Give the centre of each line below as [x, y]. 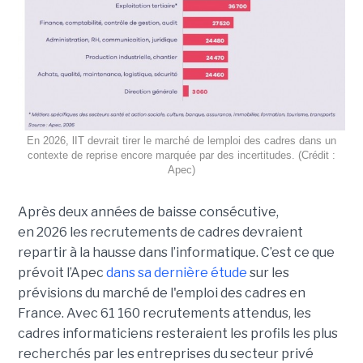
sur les [269, 272]
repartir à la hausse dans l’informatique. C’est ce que [176, 252]
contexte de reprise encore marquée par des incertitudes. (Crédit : [181, 155]
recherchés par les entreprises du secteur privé [165, 353]
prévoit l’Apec [62, 272]
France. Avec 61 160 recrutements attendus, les [164, 313]
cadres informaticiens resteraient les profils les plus [177, 333]
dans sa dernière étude [177, 272]
